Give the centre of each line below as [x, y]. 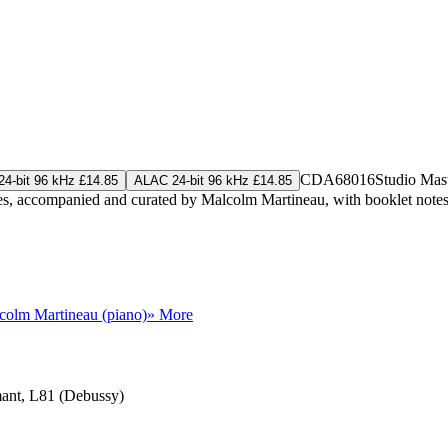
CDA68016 [337, 179]
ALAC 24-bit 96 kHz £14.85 [213, 180]
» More [170, 314]
